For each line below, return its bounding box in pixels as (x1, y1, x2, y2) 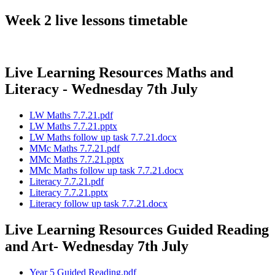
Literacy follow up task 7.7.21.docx (29, 198, 168, 209)
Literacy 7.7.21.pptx (29, 187, 108, 198)
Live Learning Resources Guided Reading (5, 221, 269, 238)
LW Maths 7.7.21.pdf (29, 109, 113, 120)
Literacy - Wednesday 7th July (5, 80, 198, 97)
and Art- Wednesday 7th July (5, 238, 188, 254)
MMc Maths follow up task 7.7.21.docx (29, 165, 184, 176)
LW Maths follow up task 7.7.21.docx (29, 131, 177, 142)
